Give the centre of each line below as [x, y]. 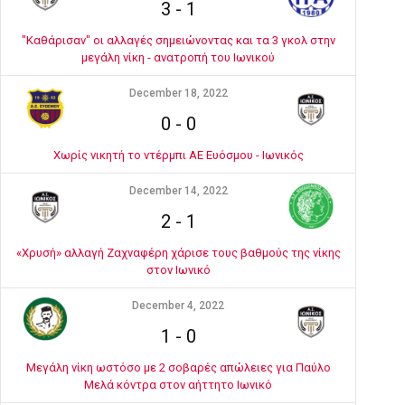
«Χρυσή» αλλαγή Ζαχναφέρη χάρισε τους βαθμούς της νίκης [178, 253]
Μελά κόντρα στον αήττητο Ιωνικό [178, 385]
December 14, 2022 [178, 191]
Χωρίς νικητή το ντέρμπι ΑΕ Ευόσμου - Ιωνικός [178, 155]
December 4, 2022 [178, 306]
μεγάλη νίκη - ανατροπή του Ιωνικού [178, 57]
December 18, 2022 [178, 93]
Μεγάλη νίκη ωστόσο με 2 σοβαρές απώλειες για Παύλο [178, 367]
